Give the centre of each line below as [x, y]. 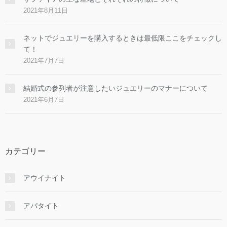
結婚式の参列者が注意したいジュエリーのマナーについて [116, 88]
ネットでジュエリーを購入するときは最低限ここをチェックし [123, 38]
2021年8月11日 [46, 10]
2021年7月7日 [44, 60]
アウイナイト [45, 178]
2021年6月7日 [44, 99]
